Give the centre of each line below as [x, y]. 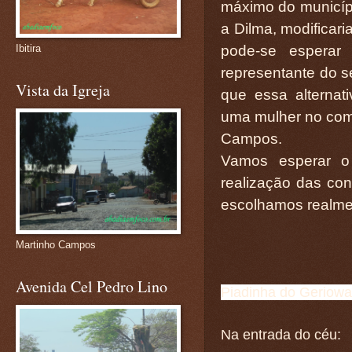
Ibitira [28, 48]
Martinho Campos [56, 245]
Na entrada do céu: [281, 334]
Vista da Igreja [63, 90]
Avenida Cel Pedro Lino [92, 286]
